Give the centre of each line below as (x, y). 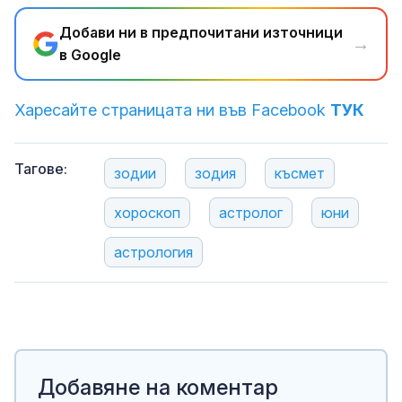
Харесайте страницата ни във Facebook (172, 110)
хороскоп (147, 213)
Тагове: (41, 169)
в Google (90, 55)
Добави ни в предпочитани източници (201, 33)
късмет (300, 174)
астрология (153, 253)
